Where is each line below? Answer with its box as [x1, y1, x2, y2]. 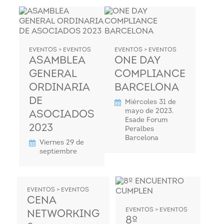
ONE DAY [114, 55, 160, 66]
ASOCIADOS [28, 109, 94, 120]
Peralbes [124, 125, 154, 133]
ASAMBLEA [28, 55, 85, 66]
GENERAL [28, 69, 76, 79]
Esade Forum [124, 116, 168, 124]
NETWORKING [26, 209, 99, 219]
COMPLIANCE [114, 69, 185, 79]
